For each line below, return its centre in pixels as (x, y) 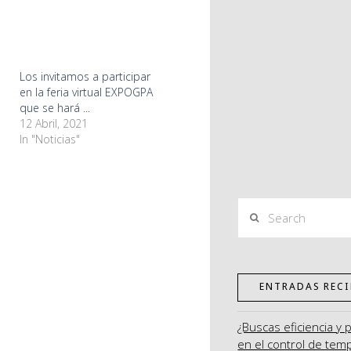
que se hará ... (55, 108)
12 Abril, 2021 (54, 124)
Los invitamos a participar (85, 77)
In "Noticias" (50, 139)
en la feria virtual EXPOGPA (87, 92)
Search (256, 207)
